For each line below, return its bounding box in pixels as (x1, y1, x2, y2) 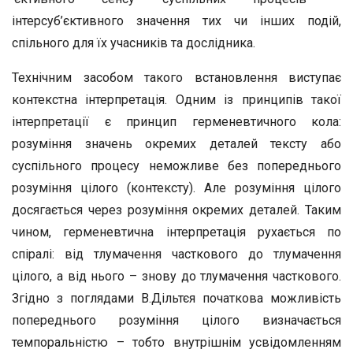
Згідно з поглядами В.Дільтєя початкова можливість (12, 291, 341, 306)
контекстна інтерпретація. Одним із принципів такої (12, 92, 341, 107)
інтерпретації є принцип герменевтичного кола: (12, 114, 341, 129)
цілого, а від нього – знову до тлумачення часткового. (12, 269, 341, 284)
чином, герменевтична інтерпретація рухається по (12, 225, 341, 240)
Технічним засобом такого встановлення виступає (12, 70, 341, 85)
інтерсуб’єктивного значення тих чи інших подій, (12, 13, 341, 28)
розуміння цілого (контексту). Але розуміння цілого (12, 180, 341, 195)
